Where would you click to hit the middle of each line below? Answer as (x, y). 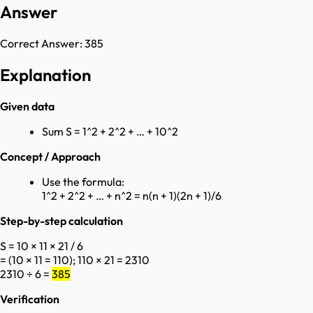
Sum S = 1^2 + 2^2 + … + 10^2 (110, 132)
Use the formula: (83, 182)
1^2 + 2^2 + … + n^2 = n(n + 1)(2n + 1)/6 (132, 196)
